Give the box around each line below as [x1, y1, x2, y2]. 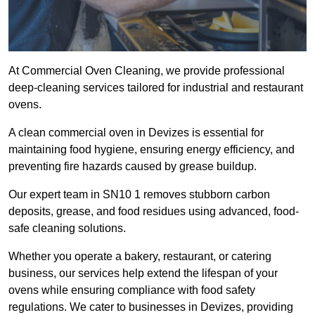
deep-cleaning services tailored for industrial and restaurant [8, 82, 303, 94]
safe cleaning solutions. [8, 222, 126, 235]
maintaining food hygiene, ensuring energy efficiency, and [8, 143, 295, 156]
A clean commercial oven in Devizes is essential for [8, 127, 264, 139]
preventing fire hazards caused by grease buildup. [8, 160, 257, 173]
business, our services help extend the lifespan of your [8, 267, 278, 280]
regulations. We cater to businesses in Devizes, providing [8, 301, 293, 314]
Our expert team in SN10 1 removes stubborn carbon [8, 188, 270, 201]
